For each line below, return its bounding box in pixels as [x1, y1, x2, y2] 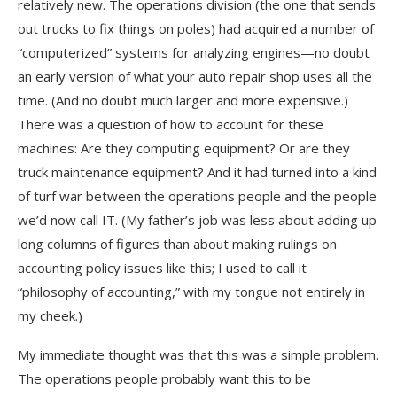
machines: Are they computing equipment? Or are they [18, 138, 350, 157]
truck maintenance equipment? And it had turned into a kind [18, 162, 377, 181]
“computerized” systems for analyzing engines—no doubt [18, 43, 370, 61]
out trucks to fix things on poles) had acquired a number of [18, 19, 374, 37]
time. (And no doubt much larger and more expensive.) [18, 90, 348, 109]
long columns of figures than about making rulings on [18, 234, 337, 253]
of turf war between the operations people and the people [18, 186, 377, 205]
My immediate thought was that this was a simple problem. [18, 345, 378, 363]
